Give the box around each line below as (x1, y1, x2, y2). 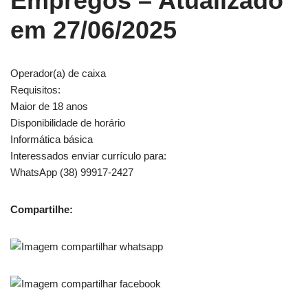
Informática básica (10, 133, 93, 145)
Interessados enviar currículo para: (10, 150, 166, 162)
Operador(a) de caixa (10, 67, 106, 79)
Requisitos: (10, 84, 60, 96)
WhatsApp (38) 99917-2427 (10, 166, 133, 178)
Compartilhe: (10, 203, 73, 215)
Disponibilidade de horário (10, 117, 125, 129)
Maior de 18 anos (10, 100, 88, 112)
